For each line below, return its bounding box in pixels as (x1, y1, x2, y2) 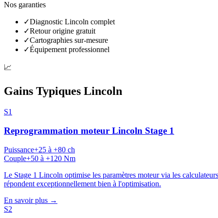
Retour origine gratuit (30, 27, 95, 36)
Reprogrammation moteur (4, 125, 112, 136)
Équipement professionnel (30, 45, 109, 54)
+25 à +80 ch (34, 145, 75, 154)
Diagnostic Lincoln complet (30, 18, 115, 26)
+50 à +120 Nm (26, 154, 75, 163)
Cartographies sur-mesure (30, 36, 108, 45)
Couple (4, 154, 26, 163)
